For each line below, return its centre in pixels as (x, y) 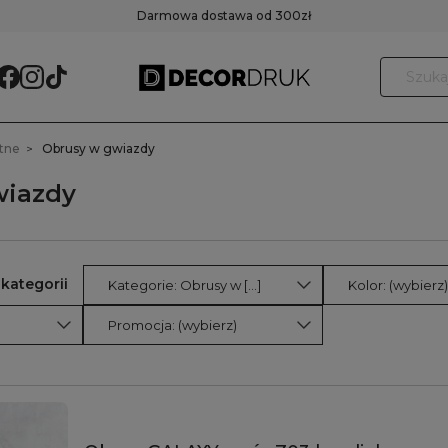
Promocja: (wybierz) (172, 324)
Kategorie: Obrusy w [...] (252, 284)
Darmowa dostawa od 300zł (224, 15)
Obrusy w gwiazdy (98, 148)
